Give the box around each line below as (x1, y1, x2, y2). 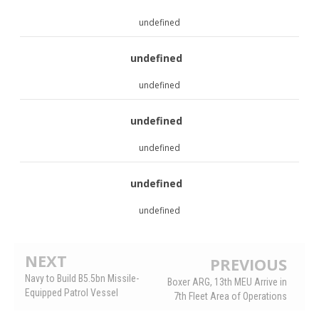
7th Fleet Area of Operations (174, 290, 287, 302)
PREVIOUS (210, 253, 287, 275)
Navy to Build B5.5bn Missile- (25, 272, 139, 284)
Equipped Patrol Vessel (25, 286, 118, 298)
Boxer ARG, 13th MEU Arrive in (167, 276, 287, 288)
